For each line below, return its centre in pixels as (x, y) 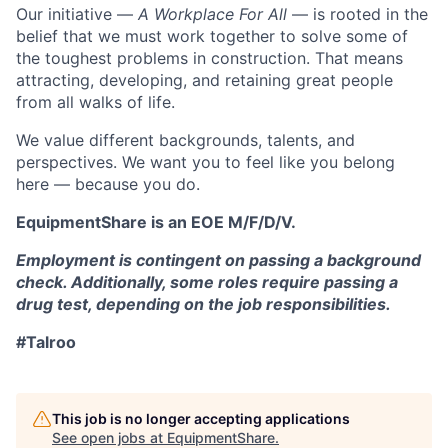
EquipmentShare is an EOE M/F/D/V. (156, 222)
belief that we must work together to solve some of (212, 36)
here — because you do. (108, 184)
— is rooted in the (357, 14)
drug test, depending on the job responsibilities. (203, 304)
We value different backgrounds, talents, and (185, 140)
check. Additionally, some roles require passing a (207, 282)
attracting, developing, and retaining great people (204, 80)
